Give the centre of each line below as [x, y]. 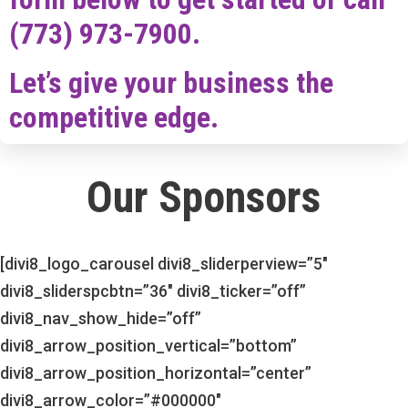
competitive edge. [114, 117]
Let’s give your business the [171, 82]
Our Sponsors [204, 197]
